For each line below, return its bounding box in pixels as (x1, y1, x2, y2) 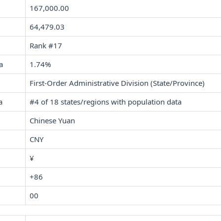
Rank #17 (30, 40, 62, 50)
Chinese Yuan (30, 115, 75, 125)
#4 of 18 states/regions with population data (30, 97, 182, 107)
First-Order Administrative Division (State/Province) (30, 78, 205, 88)
